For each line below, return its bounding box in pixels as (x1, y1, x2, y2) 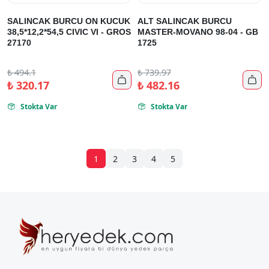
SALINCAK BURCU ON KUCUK (7, 16, 130, 26)
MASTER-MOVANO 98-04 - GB (138, 27, 258, 37)
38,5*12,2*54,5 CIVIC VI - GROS (7, 27, 131, 37)
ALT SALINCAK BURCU (138, 16, 232, 26)
